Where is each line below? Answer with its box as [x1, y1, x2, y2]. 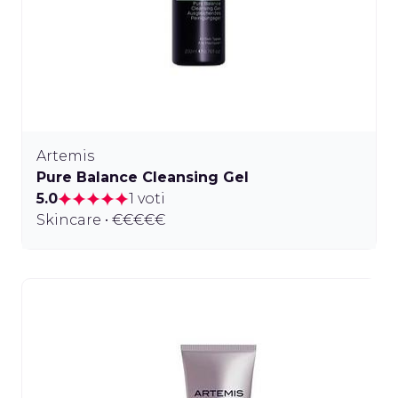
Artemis [36, 147, 94, 164]
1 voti [129, 189, 165, 207]
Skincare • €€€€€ [36, 211, 165, 228]
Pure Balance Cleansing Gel [36, 168, 249, 186]
